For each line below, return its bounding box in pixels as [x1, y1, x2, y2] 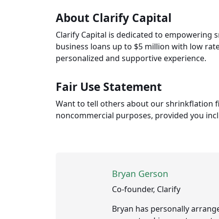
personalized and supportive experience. [56, 53, 206, 64]
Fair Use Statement [56, 79, 162, 95]
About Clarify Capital [56, 10, 172, 26]
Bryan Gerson [112, 168, 168, 180]
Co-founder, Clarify [112, 184, 180, 195]
